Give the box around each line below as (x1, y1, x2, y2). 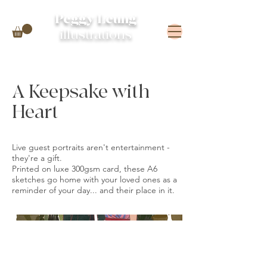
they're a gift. (12, 152, 62, 163)
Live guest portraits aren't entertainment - (12, 141, 170, 153)
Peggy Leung (54, 11, 136, 27)
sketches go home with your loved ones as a (12, 173, 177, 185)
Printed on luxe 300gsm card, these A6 (12, 163, 157, 174)
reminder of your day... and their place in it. (12, 184, 175, 195)
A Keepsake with (12, 80, 150, 104)
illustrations (59, 27, 132, 43)
